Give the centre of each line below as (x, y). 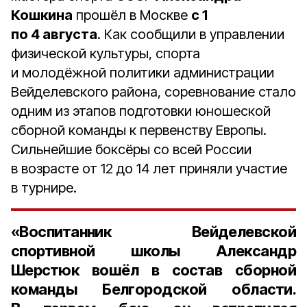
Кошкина (42, 15)
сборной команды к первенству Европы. (139, 130)
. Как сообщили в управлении (191, 34)
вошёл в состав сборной (187, 270)
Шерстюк (45, 270)
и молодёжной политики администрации (143, 73)
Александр (256, 251)
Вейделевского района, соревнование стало (153, 92)
